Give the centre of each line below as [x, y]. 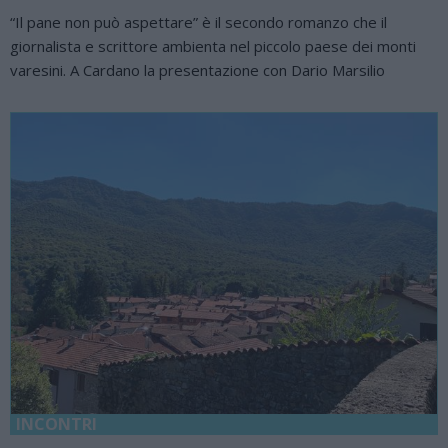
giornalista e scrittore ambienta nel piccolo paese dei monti [213, 46]
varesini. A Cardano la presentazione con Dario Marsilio [197, 70]
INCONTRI [56, 423]
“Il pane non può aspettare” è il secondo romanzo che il [198, 22]
